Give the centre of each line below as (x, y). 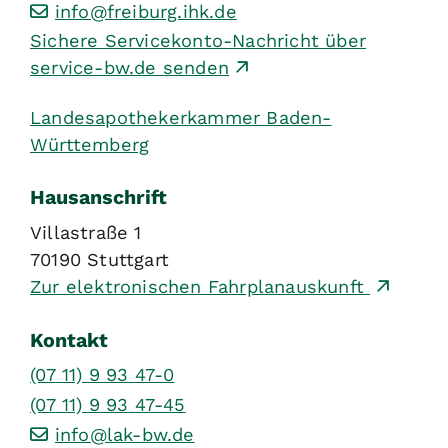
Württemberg (90, 144)
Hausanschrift (98, 198)
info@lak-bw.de (124, 434)
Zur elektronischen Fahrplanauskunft (200, 286)
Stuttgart (128, 259)
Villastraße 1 (86, 232)
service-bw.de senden (129, 68)
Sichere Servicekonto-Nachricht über (198, 41)
